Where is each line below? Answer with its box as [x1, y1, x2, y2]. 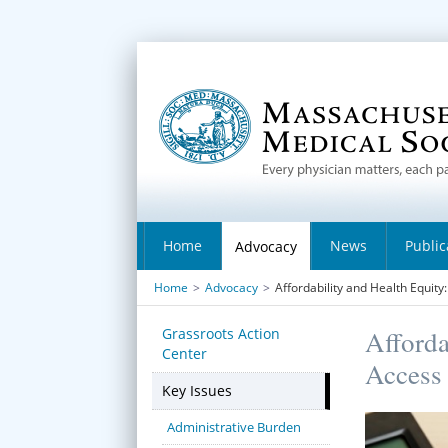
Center [162, 344, 207, 363]
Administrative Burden [167, 418, 301, 436]
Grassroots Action [162, 324, 280, 343]
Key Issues [162, 381, 232, 400]
